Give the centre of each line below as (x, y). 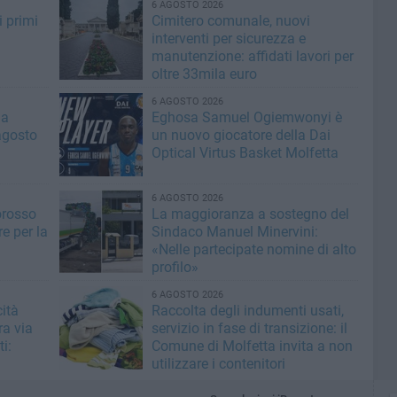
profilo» (175, 267)
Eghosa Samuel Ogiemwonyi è (246, 117)
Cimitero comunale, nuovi (230, 21)
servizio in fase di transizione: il (249, 328)
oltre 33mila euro (204, 74)
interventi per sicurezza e (228, 39)
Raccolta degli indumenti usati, (247, 311)
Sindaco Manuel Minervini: (234, 232)
